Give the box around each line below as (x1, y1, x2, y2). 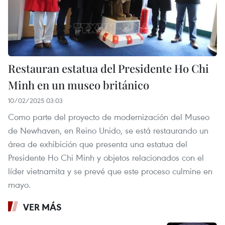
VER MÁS (23, 201, 62, 213)
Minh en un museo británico (8, 77, 149, 93)
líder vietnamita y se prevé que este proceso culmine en (8, 165, 212, 177)
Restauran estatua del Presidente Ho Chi (8, 61, 209, 76)
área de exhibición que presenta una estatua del (8, 138, 187, 150)
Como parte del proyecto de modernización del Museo (8, 111, 209, 123)
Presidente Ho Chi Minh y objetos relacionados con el (8, 152, 204, 164)
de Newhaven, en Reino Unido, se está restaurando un (8, 125, 208, 137)
